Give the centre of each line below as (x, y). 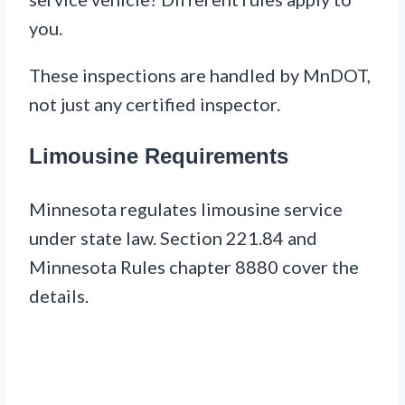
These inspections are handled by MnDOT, (200, 75)
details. (59, 296)
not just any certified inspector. (155, 104)
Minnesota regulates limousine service (186, 209)
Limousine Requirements (159, 156)
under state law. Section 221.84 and (173, 238)
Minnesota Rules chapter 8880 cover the (194, 267)
